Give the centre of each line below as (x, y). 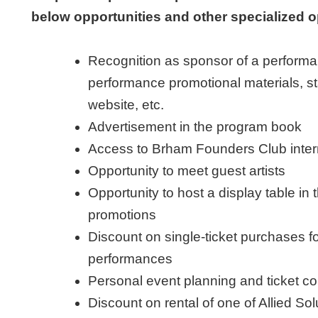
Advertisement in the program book (195, 126)
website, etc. (126, 104)
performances (130, 258)
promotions (122, 214)
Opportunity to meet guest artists (187, 170)
